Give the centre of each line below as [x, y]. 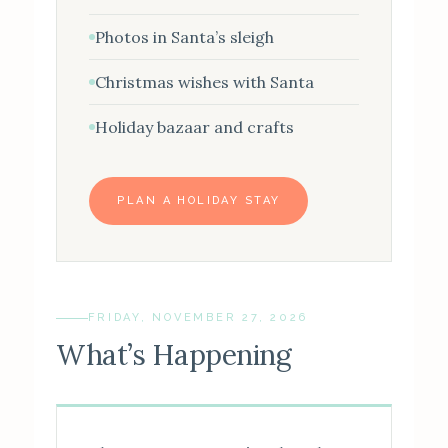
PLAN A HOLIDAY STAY [199, 200]
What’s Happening [174, 355]
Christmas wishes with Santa [205, 82]
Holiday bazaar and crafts [195, 127]
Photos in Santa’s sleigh [185, 37]
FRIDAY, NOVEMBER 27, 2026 [198, 317]
